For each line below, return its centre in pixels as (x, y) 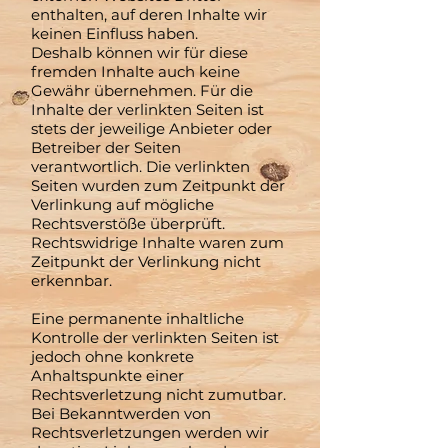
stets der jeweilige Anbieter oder (151, 128)
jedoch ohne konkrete (112, 356)
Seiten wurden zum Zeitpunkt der (158, 185)
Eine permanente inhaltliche (137, 318)
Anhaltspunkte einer (107, 375)
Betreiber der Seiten (106, 147)
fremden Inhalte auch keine (135, 71)
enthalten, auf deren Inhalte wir (149, 14)
